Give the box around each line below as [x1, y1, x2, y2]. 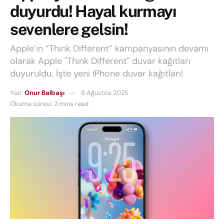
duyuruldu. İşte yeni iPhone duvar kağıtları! [10, 67, 183, 80]
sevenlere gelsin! [10, 20, 128, 39]
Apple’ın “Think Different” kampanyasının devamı [10, 42, 208, 55]
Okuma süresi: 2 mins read [10, 99, 88, 108]
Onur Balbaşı [24, 88, 64, 97]
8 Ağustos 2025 [81, 88, 128, 97]
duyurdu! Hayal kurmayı [10, 2, 176, 21]
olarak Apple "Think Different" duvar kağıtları [10, 55, 190, 67]
